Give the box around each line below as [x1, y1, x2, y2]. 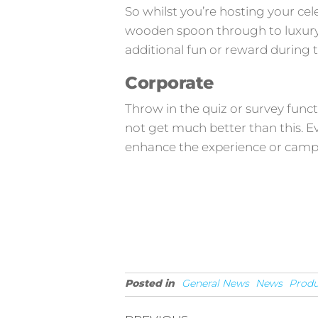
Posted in [125, 277, 175, 290]
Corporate [125, 72, 214, 94]
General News [182, 277, 249, 290]
